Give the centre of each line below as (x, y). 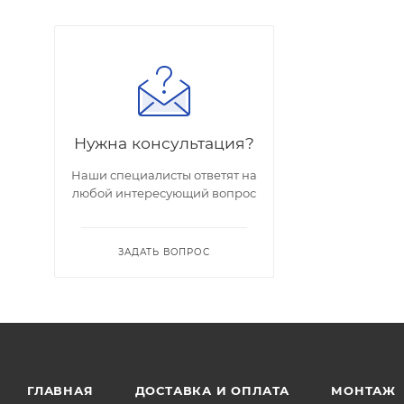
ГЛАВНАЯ (60, 391)
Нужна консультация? (164, 143)
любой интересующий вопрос (164, 193)
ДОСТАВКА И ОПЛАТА (212, 391)
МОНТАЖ (364, 391)
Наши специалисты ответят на (164, 175)
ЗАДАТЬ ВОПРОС (164, 252)
